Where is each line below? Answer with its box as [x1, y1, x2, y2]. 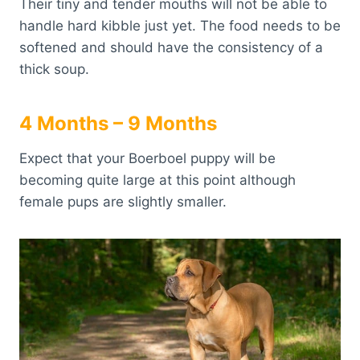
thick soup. [19, 60, 93, 77]
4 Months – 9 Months [19, 111, 222, 135]
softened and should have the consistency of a [19, 39, 323, 55]
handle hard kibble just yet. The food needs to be [19, 17, 341, 34]
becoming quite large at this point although [19, 171, 296, 188]
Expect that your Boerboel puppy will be [19, 149, 276, 166]
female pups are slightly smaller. [19, 193, 227, 210]
